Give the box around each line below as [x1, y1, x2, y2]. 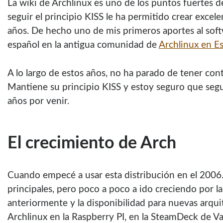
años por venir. [7, 97, 69, 107]
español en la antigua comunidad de [7, 40, 159, 50]
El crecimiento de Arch [7, 135, 176, 152]
